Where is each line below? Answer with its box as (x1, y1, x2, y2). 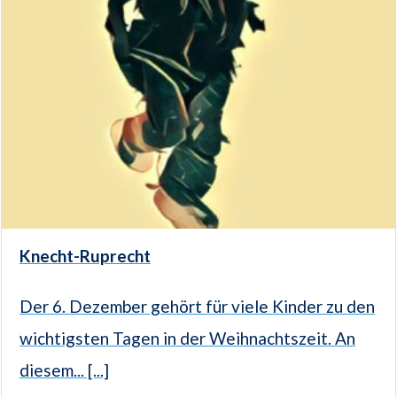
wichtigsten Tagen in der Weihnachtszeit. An (19, 328, 355, 349)
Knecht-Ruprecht (19, 245, 151, 267)
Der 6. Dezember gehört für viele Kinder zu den (19, 296, 375, 317)
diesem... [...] (19, 360, 109, 381)
